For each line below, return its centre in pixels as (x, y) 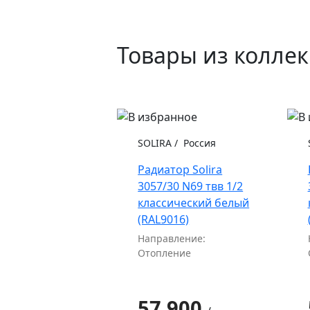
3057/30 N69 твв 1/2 (191, 186)
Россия (199, 143)
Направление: (172, 238)
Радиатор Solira (180, 169)
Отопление (165, 253)
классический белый (194, 202)
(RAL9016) (164, 219)
